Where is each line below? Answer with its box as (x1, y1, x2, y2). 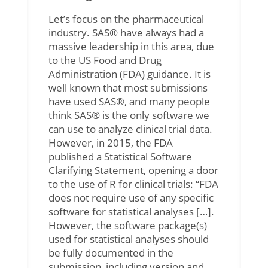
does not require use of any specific (48, 190, 214, 205)
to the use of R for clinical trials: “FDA (48, 176, 218, 191)
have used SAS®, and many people (48, 94, 210, 108)
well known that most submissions (48, 80, 208, 95)
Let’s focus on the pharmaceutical (48, 11, 204, 26)
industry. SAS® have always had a (48, 25, 204, 39)
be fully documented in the (48, 245, 173, 260)
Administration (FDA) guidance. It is (48, 66, 211, 81)
